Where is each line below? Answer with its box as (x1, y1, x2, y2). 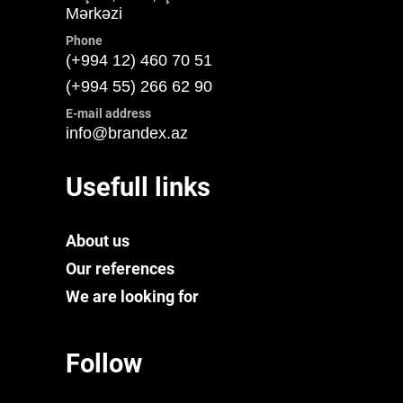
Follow (65, 347, 142, 379)
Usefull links (65, 172, 210, 203)
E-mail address (65, 106, 151, 122)
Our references (65, 258, 175, 278)
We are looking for (65, 286, 199, 306)
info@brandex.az (65, 124, 188, 143)
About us (65, 230, 130, 250)
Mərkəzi (65, 4, 122, 23)
